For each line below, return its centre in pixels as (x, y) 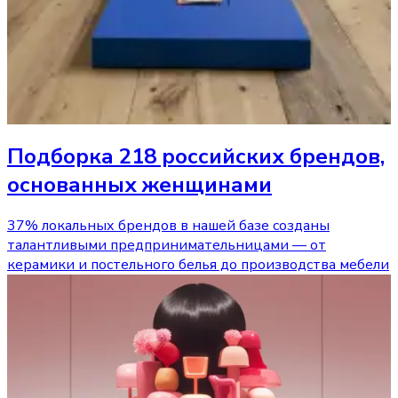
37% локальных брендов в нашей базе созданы (168, 226)
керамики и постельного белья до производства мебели (198, 265)
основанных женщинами (139, 184)
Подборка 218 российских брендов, (196, 156)
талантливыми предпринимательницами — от (167, 246)
